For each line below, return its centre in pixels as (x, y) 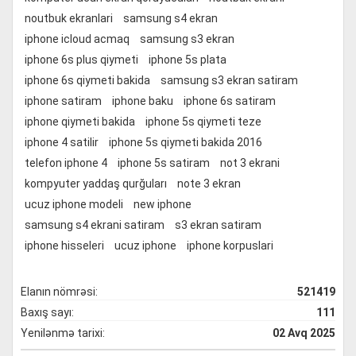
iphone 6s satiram (230, 101)
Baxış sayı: (47, 312)
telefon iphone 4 (66, 163)
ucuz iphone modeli (74, 204)
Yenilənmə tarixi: (63, 333)
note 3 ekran (209, 184)
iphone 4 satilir (62, 142)
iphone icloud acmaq (77, 39)
